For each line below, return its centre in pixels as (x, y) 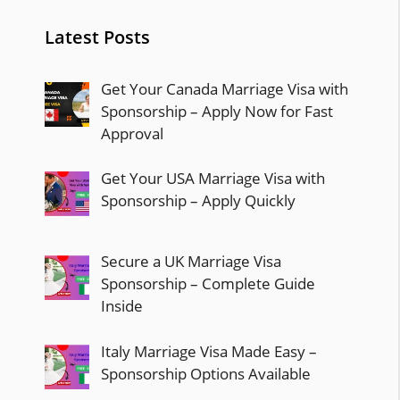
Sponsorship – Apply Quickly (198, 201)
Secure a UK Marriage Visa (191, 262)
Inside (121, 306)
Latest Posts (97, 37)
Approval (132, 133)
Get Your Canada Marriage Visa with (224, 88)
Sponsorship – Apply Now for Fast (217, 111)
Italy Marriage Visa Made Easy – (208, 351)
